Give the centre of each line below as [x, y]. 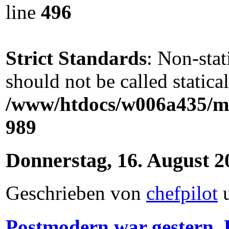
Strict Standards [76, 58]
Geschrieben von [76, 193]
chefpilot [182, 193]
